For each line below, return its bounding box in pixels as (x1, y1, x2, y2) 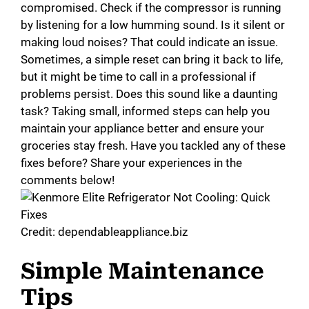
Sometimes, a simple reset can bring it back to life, (21, 52, 283, 66)
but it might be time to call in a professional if (21, 69, 256, 83)
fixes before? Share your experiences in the (21, 155, 242, 170)
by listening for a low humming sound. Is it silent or (21, 17, 285, 32)
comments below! (21, 172, 114, 187)
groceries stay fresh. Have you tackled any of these (21, 138, 286, 152)
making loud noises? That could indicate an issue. (21, 34, 278, 49)
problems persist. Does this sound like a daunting (21, 86, 278, 101)
